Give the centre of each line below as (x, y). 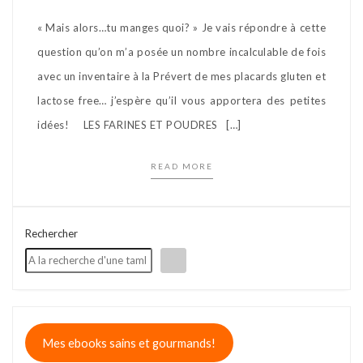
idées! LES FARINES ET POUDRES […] (139, 124)
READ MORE (181, 166)
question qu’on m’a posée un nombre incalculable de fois (181, 51)
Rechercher (51, 233)
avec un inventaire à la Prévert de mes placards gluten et (181, 76)
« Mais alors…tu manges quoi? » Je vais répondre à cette (181, 27)
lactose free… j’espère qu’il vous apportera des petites (181, 100)
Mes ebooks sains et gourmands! (129, 343)
